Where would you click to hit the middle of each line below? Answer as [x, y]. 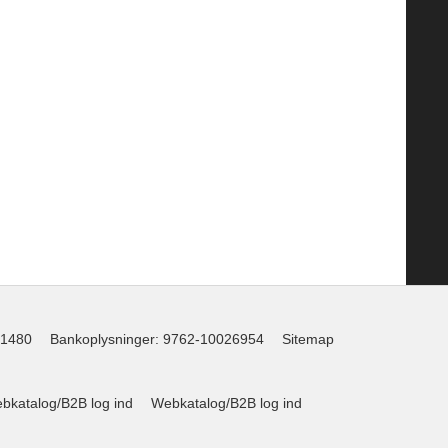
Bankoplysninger [102, 339]
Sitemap [307, 339]
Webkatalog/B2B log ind [226, 403]
